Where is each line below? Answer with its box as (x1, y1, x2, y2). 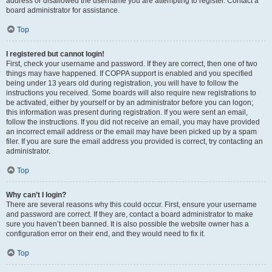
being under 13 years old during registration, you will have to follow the (6, 78, 239, 87)
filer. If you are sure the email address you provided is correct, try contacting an (6, 137, 263, 146)
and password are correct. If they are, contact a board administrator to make (6, 209, 253, 219)
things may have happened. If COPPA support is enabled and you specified (6, 69, 253, 78)
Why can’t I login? (6, 190, 66, 199)
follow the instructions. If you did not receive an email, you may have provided (6, 117, 260, 126)
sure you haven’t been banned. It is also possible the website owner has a (6, 219, 249, 228)
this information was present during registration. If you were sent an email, (6, 107, 248, 117)
